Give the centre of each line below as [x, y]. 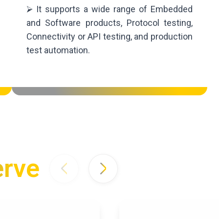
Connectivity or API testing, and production [109, 37]
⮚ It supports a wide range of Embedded [109, 9]
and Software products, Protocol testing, [109, 23]
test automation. [58, 50]
